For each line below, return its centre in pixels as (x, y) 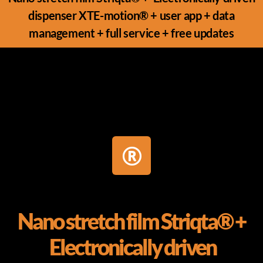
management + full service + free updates (131, 33)
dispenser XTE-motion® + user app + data (131, 15)
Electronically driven (131, 247)
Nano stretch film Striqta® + (131, 221)
